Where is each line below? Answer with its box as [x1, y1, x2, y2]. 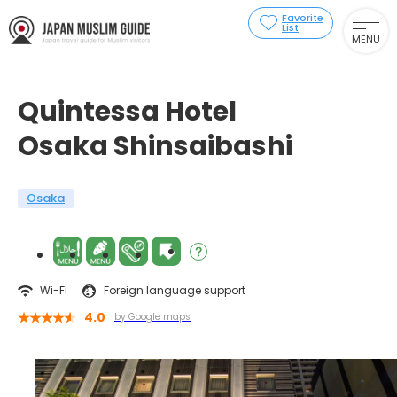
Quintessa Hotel [18, 92, 237, 130]
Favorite [282, 11, 323, 25]
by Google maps [114, 310, 191, 323]
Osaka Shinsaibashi [18, 127, 292, 165]
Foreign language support [104, 282, 245, 298]
